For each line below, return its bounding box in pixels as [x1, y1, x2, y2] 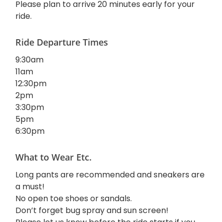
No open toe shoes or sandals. [15, 193, 132, 204]
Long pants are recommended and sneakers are [15, 169, 205, 180]
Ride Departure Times [15, 36, 108, 48]
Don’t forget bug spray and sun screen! [15, 205, 168, 216]
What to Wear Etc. [15, 151, 92, 163]
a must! [15, 181, 45, 192]
